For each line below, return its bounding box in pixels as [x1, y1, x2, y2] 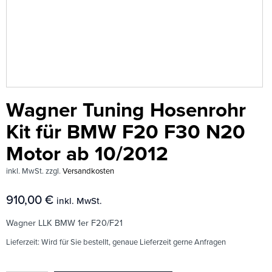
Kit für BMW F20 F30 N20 [6, 120, 245, 144]
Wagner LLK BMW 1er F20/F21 [6, 218, 123, 229]
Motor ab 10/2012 [6, 141, 168, 166]
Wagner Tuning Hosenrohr [6, 98, 246, 123]
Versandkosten [63, 166, 114, 176]
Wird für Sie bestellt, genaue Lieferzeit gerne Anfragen [41, 237, 226, 248]
